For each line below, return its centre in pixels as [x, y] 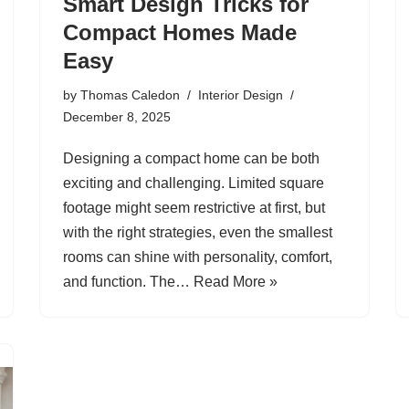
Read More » [236, 281]
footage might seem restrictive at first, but [194, 207]
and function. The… [128, 281]
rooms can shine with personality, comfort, [198, 257]
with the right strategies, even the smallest [198, 232]
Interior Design [241, 94]
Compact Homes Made [180, 32]
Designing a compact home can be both [191, 158]
